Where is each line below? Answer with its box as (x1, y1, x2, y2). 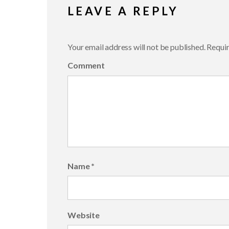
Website (67, 210, 100, 220)
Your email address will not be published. (67, 41, 205, 52)
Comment (67, 60, 105, 71)
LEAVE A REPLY (67, 4, 179, 18)
